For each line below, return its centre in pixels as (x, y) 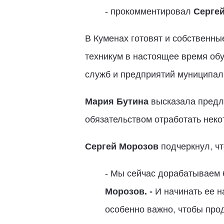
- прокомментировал (148, 11)
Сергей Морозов (121, 146)
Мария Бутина (116, 101)
